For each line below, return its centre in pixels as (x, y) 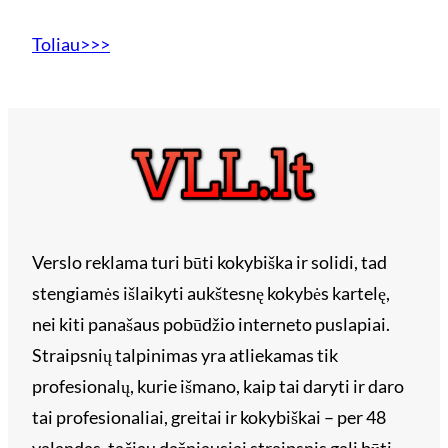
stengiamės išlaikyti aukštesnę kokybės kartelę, (211, 293)
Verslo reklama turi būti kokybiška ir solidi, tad (209, 262)
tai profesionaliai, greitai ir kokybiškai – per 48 (209, 417)
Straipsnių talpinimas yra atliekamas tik (185, 355)
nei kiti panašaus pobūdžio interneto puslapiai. (211, 324)
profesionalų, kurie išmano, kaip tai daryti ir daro (218, 386)
